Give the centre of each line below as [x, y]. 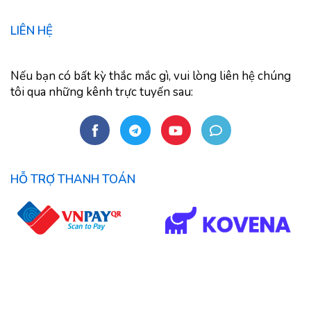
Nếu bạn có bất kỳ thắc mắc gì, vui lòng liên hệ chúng [151, 76]
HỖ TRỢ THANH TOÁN [73, 180]
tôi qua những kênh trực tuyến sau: [102, 92]
